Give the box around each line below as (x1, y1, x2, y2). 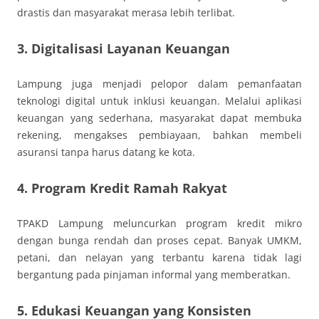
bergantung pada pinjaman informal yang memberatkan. (17, 268, 291, 281)
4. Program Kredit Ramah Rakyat (17, 179, 227, 197)
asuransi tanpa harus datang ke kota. (17, 145, 195, 159)
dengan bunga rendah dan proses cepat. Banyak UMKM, (17, 234, 302, 247)
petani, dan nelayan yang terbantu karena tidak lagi (17, 251, 302, 264)
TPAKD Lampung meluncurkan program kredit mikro (17, 216, 302, 230)
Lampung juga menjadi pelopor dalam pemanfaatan (17, 77, 302, 90)
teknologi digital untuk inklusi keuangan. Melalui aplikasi (17, 94, 302, 108)
